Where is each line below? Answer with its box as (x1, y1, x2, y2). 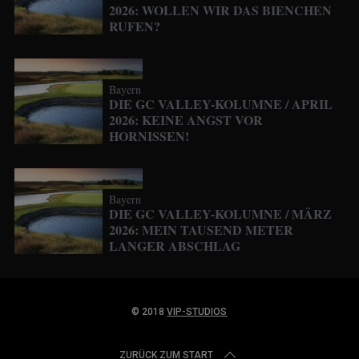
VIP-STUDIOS (167, 306, 228, 318)
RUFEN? (108, 17, 160, 36)
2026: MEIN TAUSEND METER (108, 220, 293, 240)
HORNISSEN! (108, 127, 189, 146)
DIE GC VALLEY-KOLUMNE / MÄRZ (108, 204, 332, 224)
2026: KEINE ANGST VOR (108, 111, 263, 130)
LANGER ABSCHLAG (108, 236, 240, 256)
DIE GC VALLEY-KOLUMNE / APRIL (108, 95, 333, 114)
